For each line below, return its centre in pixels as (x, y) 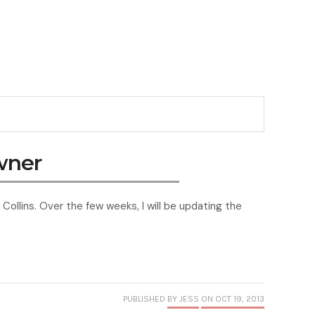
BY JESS (183, 299)
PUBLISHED (145, 299)
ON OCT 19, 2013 (233, 299)
